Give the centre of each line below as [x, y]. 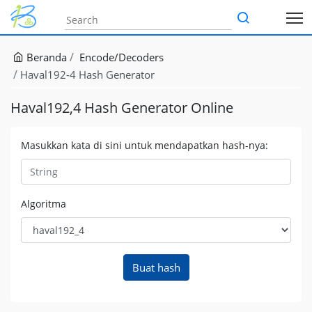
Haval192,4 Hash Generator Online [122, 108]
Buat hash [156, 268]
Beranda [45, 57]
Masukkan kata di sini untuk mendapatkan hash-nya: [145, 145]
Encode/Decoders [122, 57]
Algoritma [44, 204]
